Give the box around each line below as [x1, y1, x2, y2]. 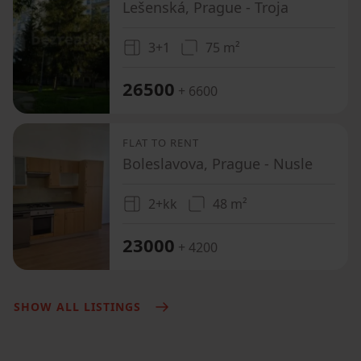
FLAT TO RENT [122, 135, 199, 150]
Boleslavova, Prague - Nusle [122, 154, 313, 173]
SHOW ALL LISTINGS [14, 298, 141, 314]
